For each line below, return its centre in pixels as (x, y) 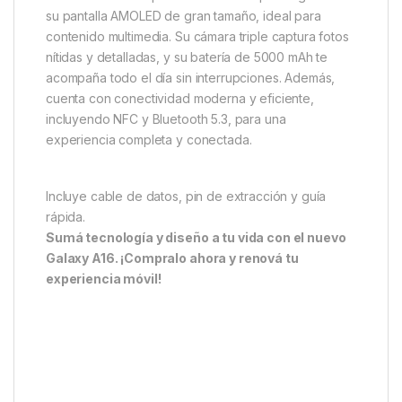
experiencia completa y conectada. (149, 140)
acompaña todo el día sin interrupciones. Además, (191, 78)
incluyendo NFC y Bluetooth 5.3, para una (166, 119)
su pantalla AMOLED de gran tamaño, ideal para (184, 16)
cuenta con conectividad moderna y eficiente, (180, 99)
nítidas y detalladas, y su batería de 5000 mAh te (187, 57)
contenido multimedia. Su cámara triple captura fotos (197, 37)
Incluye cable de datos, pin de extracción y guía (186, 197)
